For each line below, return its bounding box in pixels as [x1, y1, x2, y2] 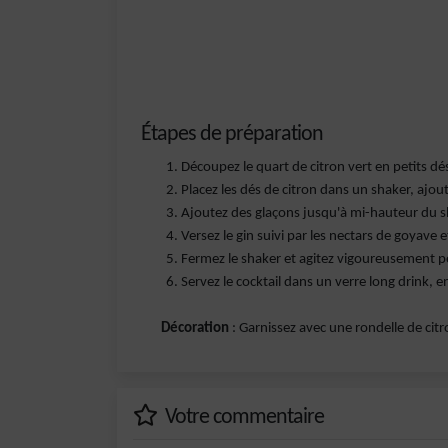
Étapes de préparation [141, 123, 323, 146]
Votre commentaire [161, 406, 324, 429]
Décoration [161, 321, 229, 336]
